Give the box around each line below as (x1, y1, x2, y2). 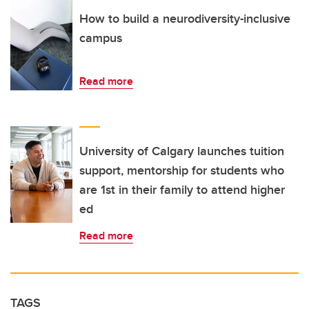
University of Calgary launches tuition (79, 142, 284, 161)
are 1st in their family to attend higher (79, 181, 285, 199)
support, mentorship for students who (79, 161, 284, 180)
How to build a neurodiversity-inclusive (79, 10, 290, 28)
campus (79, 29, 122, 48)
